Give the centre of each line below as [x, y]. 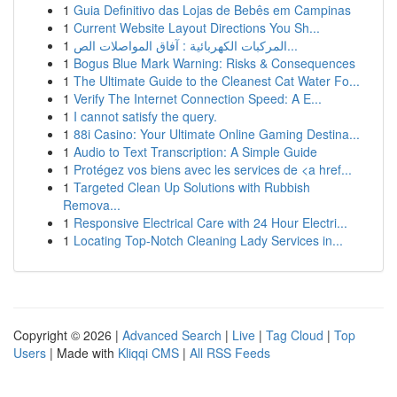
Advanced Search [172, 335]
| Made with [82, 353]
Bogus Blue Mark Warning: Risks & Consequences [214, 63]
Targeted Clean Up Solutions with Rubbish [192, 187]
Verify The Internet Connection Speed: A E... [198, 98]
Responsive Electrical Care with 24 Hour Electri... [210, 222]
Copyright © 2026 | [68, 335]
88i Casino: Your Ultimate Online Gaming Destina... [217, 134]
